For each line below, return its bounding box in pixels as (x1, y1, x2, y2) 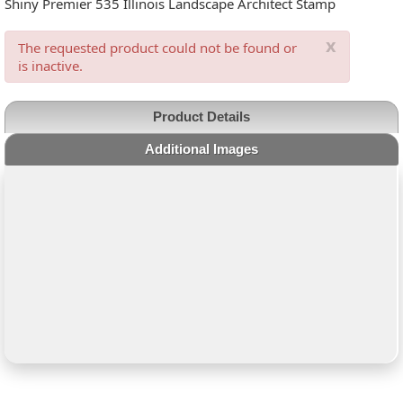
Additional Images (145, 141, 259, 157)
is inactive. (18, 57, 84, 75)
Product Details (152, 109, 250, 124)
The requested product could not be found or (18, 39, 298, 57)
